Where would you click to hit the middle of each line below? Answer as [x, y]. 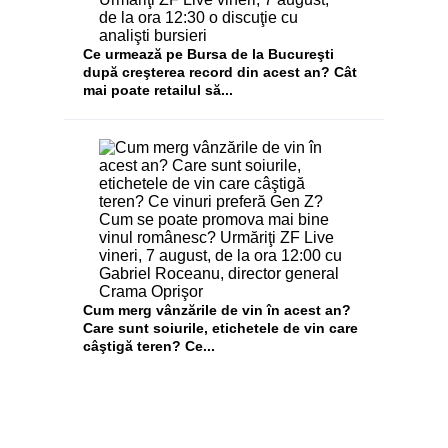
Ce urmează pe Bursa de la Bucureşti [209, 54]
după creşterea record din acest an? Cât [220, 72]
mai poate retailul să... [158, 90]
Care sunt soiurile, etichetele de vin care [221, 327]
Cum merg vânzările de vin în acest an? [217, 309]
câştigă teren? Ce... [149, 345]
